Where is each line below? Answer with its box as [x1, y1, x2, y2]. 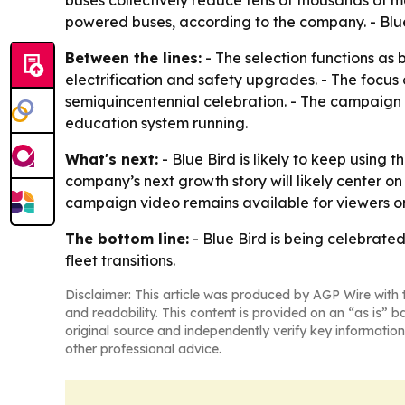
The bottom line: [65, 230, 189, 248]
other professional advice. [65, 341, 221, 357]
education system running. [65, 114, 248, 132]
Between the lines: [65, 49, 202, 67]
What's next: [65, 150, 158, 168]
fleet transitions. [65, 251, 175, 269]
